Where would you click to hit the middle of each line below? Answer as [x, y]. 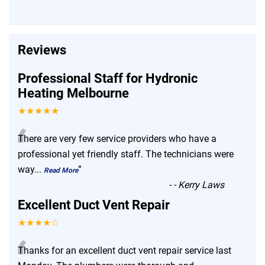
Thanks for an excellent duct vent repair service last [125, 250]
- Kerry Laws [199, 185]
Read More [61, 170]
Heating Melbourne [73, 93]
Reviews [42, 50]
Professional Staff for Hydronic [108, 78]
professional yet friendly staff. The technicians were [126, 154]
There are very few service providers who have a [117, 138]
